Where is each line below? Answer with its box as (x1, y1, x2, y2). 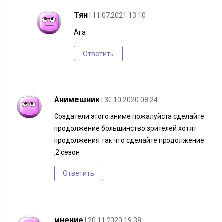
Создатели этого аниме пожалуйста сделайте (54, 112, 205, 121)
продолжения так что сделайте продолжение (54, 136, 205, 145)
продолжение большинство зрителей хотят (54, 124, 197, 133)
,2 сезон (54, 148, 80, 157)
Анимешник (54, 95, 100, 105)
